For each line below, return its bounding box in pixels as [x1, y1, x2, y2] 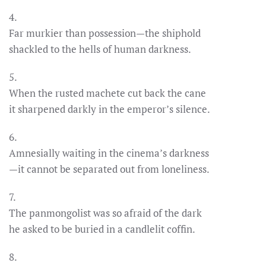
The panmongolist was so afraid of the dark [9, 206, 202, 220]
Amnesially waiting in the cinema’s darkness [9, 146, 209, 160]
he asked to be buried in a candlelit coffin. [9, 222, 195, 236]
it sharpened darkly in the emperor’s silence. [9, 102, 210, 116]
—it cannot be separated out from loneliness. [9, 162, 210, 176]
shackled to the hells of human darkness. [9, 42, 191, 56]
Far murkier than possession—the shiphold [9, 26, 201, 40]
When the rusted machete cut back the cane [9, 86, 206, 100]
